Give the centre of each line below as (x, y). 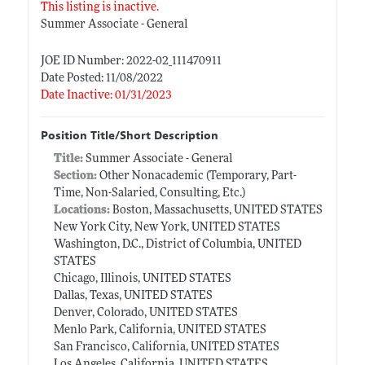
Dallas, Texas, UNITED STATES (133, 296)
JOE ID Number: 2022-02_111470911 (131, 61)
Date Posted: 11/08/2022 (101, 78)
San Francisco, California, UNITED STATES (166, 347)
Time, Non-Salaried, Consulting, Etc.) (149, 193)
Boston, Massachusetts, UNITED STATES (216, 210)
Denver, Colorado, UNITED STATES (145, 313)
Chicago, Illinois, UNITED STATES (142, 279)
